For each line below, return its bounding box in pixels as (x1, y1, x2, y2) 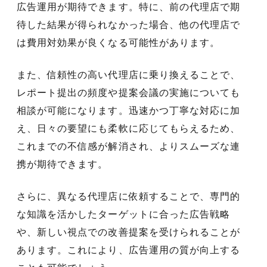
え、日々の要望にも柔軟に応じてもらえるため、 (17, 123, 241, 133)
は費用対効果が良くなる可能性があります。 (17, 37, 220, 48)
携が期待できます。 (17, 159, 108, 169)
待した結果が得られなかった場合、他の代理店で (17, 19, 241, 30)
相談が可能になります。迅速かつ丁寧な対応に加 (17, 105, 241, 116)
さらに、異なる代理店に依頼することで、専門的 (17, 191, 241, 201)
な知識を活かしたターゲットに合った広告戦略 (17, 209, 231, 219)
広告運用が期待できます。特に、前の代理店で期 (17, 1, 241, 12)
